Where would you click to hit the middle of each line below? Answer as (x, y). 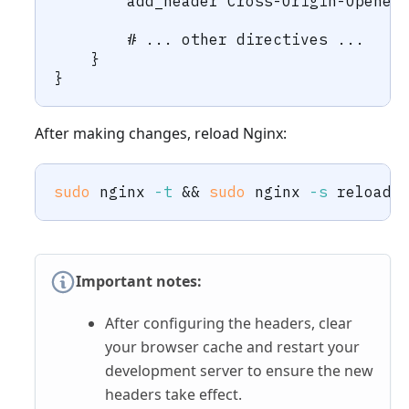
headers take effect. (173, 395)
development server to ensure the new (239, 371)
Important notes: (138, 282)
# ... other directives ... (209, 40)
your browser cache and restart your (232, 347)
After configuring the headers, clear (228, 324)
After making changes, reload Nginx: (161, 134)
